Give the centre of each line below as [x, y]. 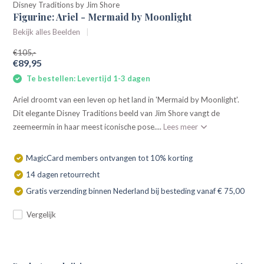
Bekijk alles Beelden [47, 32]
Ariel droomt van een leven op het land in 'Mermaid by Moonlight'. [126, 99]
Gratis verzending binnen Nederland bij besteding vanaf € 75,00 [136, 191]
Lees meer [182, 126]
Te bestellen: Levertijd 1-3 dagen [88, 78]
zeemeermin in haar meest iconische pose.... [88, 126]
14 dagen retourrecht [63, 174]
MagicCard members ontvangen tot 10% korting [110, 158]
